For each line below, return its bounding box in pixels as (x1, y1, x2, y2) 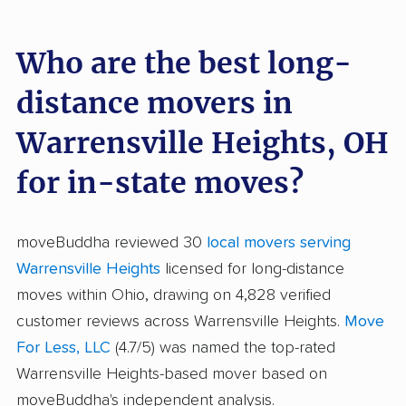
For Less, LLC (16, 339, 111, 356)
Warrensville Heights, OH (16, 124, 389, 161)
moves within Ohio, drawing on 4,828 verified (16, 286, 331, 304)
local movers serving (207, 234, 351, 251)
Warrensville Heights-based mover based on (16, 365, 327, 382)
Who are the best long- (16, 44, 352, 82)
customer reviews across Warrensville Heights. (16, 313, 344, 330)
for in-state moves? (16, 164, 304, 201)
